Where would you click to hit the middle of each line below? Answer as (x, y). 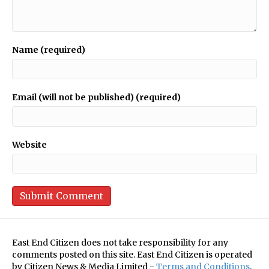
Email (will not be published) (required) (96, 97)
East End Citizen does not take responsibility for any (120, 242)
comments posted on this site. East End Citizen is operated (132, 254)
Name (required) (49, 50)
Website (29, 144)
